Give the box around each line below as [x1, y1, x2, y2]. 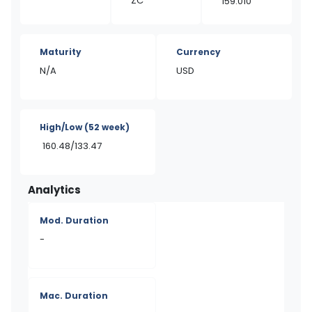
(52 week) [84, 121, 130, 133]
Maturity [40, 46, 81, 58]
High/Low [40, 121, 84, 133]
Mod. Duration [40, 214, 109, 226]
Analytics [28, 182, 81, 197]
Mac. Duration [40, 290, 108, 302]
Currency [176, 46, 221, 58]
